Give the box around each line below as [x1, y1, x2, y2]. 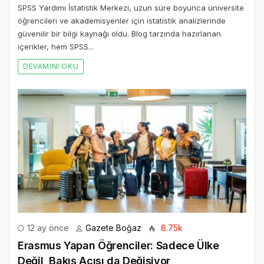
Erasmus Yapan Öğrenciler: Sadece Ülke [18, 239, 219, 252]
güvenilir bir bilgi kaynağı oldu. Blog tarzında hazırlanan [18, 28, 221, 38]
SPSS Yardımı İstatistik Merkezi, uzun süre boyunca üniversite [18, 2, 244, 12]
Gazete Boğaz [85, 222, 141, 233]
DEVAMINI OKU [23, 61, 79, 71]
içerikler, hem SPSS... [18, 41, 94, 51]
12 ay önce [25, 222, 69, 233]
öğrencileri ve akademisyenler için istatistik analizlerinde [18, 15, 226, 25]
